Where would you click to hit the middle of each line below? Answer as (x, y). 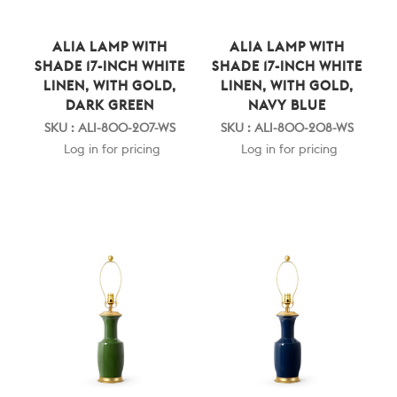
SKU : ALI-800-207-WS (110, 129)
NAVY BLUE (287, 106)
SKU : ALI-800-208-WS (287, 129)
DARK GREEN (110, 106)
